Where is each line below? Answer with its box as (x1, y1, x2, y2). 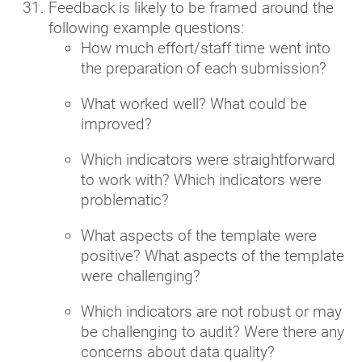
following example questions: (48, 18, 244, 37)
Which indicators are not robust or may (81, 301, 342, 321)
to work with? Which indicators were (81, 170, 322, 189)
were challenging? (81, 266, 200, 285)
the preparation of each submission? (81, 58, 326, 78)
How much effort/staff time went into (81, 38, 330, 57)
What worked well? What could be (81, 94, 307, 113)
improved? (81, 114, 152, 133)
